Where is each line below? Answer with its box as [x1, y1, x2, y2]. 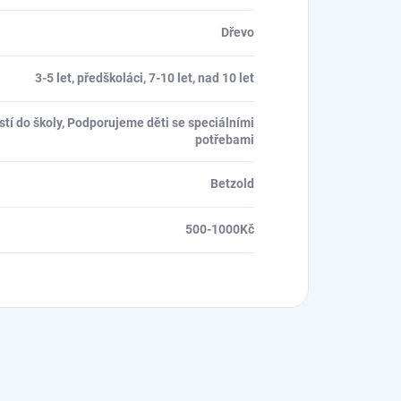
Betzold [210, 175, 254, 191]
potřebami [195, 132, 254, 147]
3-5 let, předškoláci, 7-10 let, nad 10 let [35, 70, 254, 85]
